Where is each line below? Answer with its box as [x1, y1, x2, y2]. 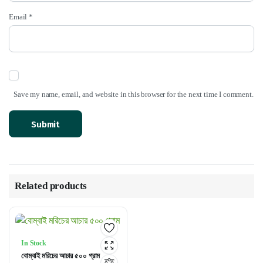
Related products [15, 180, 87, 191]
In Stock [21, 239, 46, 248]
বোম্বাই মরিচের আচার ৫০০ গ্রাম [21, 251, 100, 261]
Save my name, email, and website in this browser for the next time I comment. [14, 90, 254, 99]
